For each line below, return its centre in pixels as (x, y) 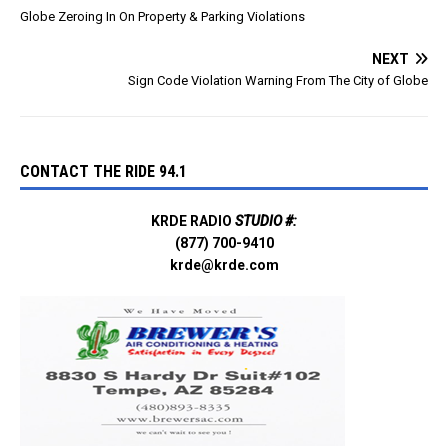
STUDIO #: (264, 220)
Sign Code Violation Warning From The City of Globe (278, 80)
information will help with (99, 44)
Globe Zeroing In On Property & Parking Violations (162, 16)
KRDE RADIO (191, 220)
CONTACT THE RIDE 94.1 (103, 171)
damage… (51, 64)
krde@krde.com (224, 264)
